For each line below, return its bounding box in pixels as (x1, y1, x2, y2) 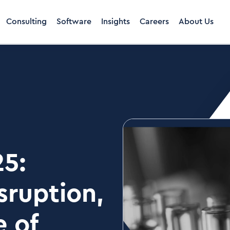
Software (56, 17, 91, 26)
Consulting (6, 17, 47, 26)
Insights (101, 17, 130, 26)
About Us (179, 17, 214, 26)
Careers (140, 17, 169, 26)
